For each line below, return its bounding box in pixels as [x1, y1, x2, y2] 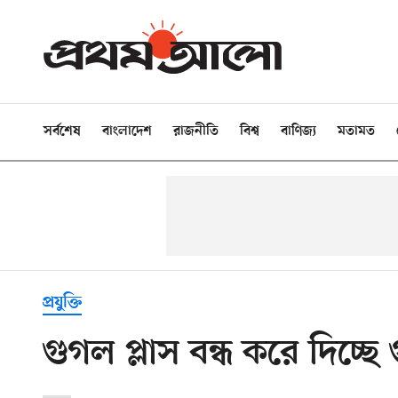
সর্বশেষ [44, 123, 81, 139]
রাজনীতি [173, 123, 219, 139]
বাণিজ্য [281, 123, 316, 139]
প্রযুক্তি [43, 292, 82, 314]
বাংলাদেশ [102, 123, 152, 139]
